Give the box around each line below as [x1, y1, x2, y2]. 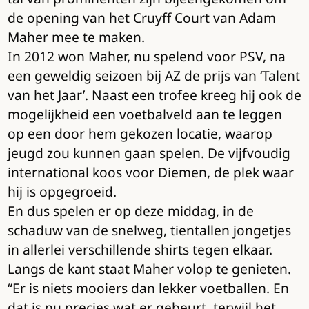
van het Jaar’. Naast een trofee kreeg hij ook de [7, 86, 301, 105]
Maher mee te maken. [7, 28, 145, 47]
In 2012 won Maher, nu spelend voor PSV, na [7, 47, 286, 66]
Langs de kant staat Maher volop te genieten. [7, 259, 291, 279]
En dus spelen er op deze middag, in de [7, 201, 254, 221]
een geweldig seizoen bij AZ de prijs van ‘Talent [7, 66, 300, 86]
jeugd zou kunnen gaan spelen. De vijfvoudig [7, 143, 290, 163]
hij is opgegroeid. [7, 182, 117, 201]
